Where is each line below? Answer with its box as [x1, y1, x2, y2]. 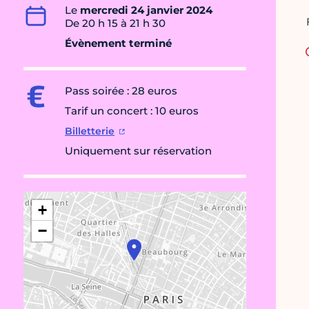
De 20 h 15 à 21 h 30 [65, 17, 166, 30]
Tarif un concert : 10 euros [65, 104, 199, 118]
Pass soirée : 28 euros [65, 84, 177, 98]
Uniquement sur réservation [65, 144, 212, 158]
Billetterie [65, 125, 114, 138]
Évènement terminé [65, 37, 172, 50]
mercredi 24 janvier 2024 [80, 3, 212, 17]
